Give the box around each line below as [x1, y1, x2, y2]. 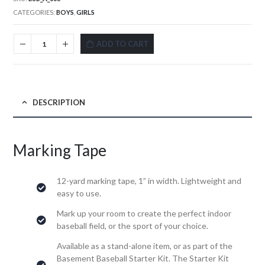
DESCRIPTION [33, 97, 86, 107]
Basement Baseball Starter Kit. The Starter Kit [57, 253, 230, 264]
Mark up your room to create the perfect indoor [57, 208, 232, 219]
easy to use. [57, 188, 102, 199]
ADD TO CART [96, 38, 149, 49]
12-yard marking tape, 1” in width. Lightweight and [57, 176, 242, 186]
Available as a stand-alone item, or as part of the [57, 241, 233, 251]
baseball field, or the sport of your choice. [57, 221, 209, 231]
